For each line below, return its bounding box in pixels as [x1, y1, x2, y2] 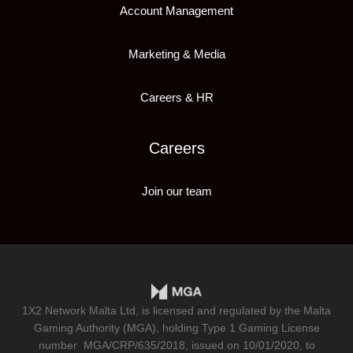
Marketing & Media [128, 47, 225, 61]
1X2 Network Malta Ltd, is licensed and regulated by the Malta [22, 304, 331, 318]
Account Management [120, 4, 233, 18]
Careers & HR [139, 91, 214, 105]
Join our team [141, 184, 212, 199]
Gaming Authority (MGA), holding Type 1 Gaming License [33, 321, 320, 335]
